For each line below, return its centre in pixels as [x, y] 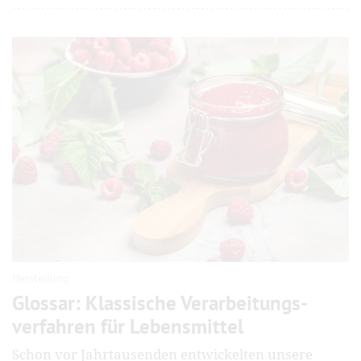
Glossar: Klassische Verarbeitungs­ [160, 303]
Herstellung [41, 278]
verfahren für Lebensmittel [128, 326]
